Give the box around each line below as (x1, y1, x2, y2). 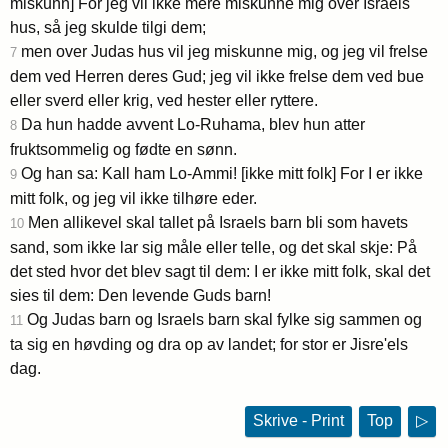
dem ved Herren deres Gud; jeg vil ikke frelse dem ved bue (10, 67, 424, 85)
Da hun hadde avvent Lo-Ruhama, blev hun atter (17, 115, 365, 133)
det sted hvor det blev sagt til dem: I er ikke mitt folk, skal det (10, 262, 430, 280)
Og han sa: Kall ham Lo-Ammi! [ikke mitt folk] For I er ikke (17, 164, 423, 182)
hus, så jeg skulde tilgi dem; (10, 18, 206, 36)
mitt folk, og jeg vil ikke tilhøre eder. (10, 189, 257, 207)
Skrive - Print (253, 412, 345, 430)
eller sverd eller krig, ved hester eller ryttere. (10, 91, 318, 109)
